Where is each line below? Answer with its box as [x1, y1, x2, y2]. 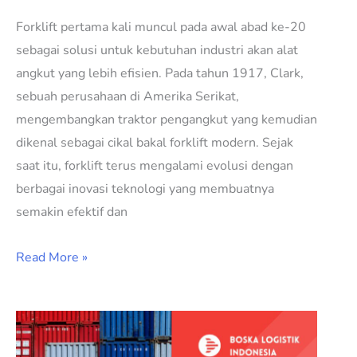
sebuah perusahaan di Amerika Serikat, [16, 88, 239, 106]
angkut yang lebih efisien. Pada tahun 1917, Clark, [16, 65, 304, 83]
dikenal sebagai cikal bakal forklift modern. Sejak [16, 134, 293, 152]
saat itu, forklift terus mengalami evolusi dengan [16, 157, 293, 175]
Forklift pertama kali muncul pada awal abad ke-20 [16, 18, 306, 37]
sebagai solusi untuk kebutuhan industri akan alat [16, 41, 298, 60]
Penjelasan [15, 312, 78, 331]
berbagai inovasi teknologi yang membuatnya [16, 180, 274, 198]
